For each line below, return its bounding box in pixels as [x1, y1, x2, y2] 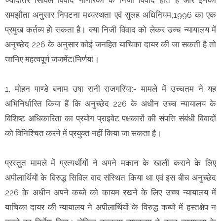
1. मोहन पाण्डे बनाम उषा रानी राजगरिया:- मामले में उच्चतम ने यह [5, 83, 216, 94]
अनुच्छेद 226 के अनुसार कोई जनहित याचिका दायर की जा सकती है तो [5, 39, 216, 49]
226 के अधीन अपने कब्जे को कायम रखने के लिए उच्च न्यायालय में [5, 187, 216, 197]
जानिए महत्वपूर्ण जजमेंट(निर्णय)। [5, 54, 99, 64]
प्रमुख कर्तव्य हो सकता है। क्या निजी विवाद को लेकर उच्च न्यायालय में [5, 24, 216, 35]
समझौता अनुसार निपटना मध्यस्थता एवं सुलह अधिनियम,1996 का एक [5, 9, 216, 20]
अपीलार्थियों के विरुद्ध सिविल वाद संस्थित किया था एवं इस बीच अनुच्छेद [5, 172, 216, 183]
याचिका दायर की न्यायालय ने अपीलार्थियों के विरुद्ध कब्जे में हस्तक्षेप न [5, 202, 216, 212]
